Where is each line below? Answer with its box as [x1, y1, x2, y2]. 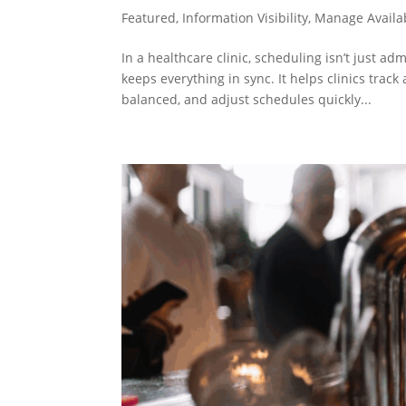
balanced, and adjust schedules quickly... [121, 90, 372, 108]
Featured [121, 8, 177, 26]
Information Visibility [182, 8, 309, 26]
